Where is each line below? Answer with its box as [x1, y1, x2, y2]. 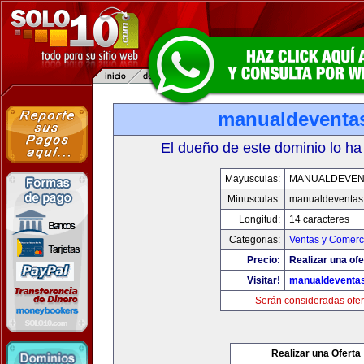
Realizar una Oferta [271, 348, 361, 359]
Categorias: [228, 234, 280, 245]
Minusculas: [227, 193, 280, 205]
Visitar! [246, 275, 280, 286]
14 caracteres [288, 214, 349, 225]
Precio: [246, 254, 280, 266]
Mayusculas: [224, 173, 280, 184]
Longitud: [238, 214, 280, 225]
